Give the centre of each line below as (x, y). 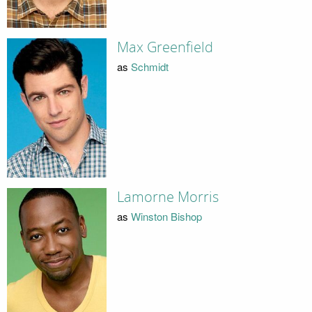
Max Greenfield (165, 47)
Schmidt (149, 67)
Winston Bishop (166, 217)
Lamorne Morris (167, 197)
